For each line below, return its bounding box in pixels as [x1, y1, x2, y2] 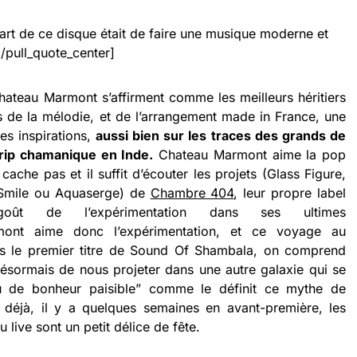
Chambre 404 [150, 185, 234, 202]
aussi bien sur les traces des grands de [95, 127, 347, 144]
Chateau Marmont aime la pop [153, 147, 347, 163]
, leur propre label [233, 185, 347, 202]
